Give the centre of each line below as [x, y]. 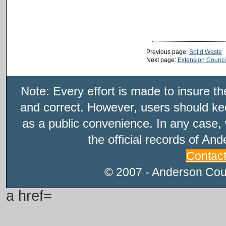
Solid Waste [205, 52]
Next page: [162, 60]
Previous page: [167, 52]
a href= [29, 195]
